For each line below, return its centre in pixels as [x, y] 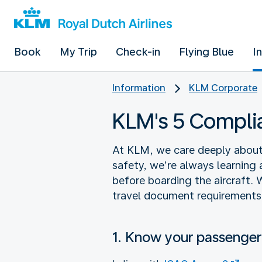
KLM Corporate [223, 88]
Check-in [138, 52]
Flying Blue [206, 52]
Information [139, 88]
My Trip [78, 52]
